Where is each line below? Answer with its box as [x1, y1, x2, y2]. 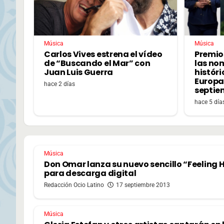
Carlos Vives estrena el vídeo [44, 48, 162, 60]
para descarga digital [44, 167, 136, 179]
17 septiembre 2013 [116, 181, 170, 188]
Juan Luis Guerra [44, 66, 113, 78]
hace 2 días [44, 80, 75, 87]
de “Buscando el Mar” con [44, 57, 150, 69]
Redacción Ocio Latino [44, 181, 104, 188]
